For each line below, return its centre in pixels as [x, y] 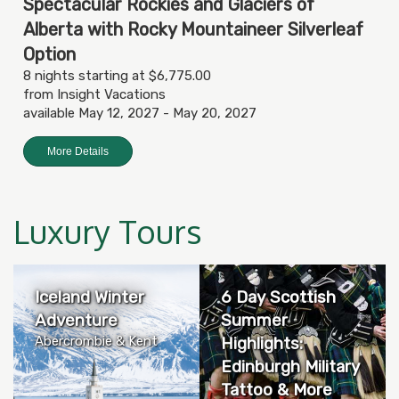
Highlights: [262, 343]
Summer [254, 320]
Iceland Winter [90, 297]
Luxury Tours [108, 231]
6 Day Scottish [278, 297]
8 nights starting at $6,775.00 [117, 75]
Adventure [76, 320]
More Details [78, 151]
